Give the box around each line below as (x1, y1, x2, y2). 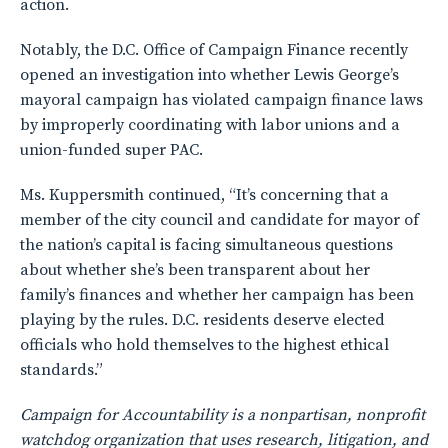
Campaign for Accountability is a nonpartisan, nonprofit (20, 405, 425, 425)
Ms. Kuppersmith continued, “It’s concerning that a (20, 185, 389, 205)
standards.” (20, 360, 103, 380)
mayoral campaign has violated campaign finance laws (20, 90, 423, 110)
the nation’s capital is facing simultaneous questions (20, 235, 393, 255)
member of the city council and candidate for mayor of (20, 210, 419, 230)
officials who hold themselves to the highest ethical (20, 335, 389, 355)
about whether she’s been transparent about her (20, 260, 370, 280)
